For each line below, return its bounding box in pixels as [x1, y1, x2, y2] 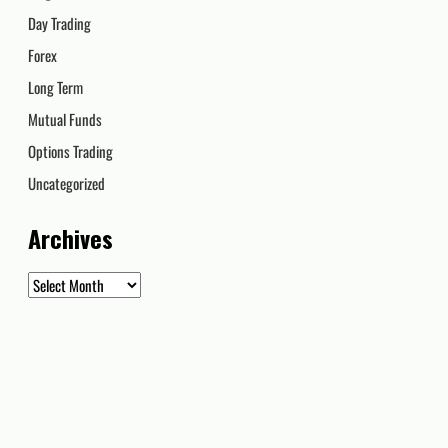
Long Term [28, 75, 84, 98]
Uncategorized [28, 171, 106, 194]
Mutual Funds [28, 107, 103, 130]
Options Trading [28, 139, 114, 162]
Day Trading [28, 11, 92, 34]
